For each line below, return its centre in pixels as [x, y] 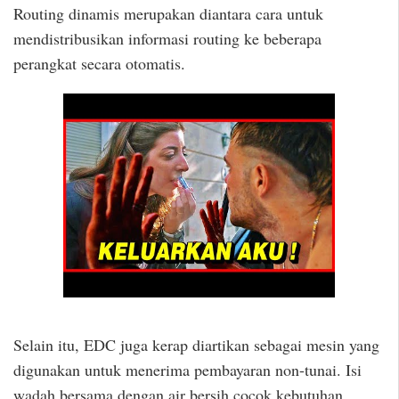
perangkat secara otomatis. [99, 63]
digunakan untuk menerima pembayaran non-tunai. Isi [187, 369]
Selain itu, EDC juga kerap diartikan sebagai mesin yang [196, 344]
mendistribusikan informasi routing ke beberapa [167, 38]
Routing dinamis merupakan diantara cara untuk [168, 13]
